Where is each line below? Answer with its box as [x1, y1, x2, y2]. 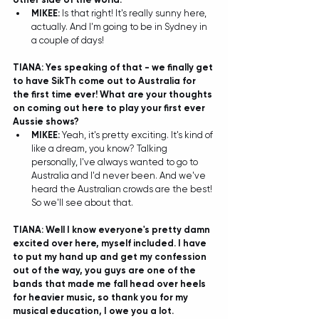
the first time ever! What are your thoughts [13, 89, 214, 100]
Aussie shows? [13, 116, 79, 127]
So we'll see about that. [31, 197, 137, 208]
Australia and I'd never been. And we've [31, 170, 208, 181]
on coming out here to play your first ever [13, 103, 207, 113]
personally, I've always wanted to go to [31, 157, 200, 167]
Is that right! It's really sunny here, [60, 8, 209, 19]
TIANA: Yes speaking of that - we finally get [13, 62, 215, 73]
